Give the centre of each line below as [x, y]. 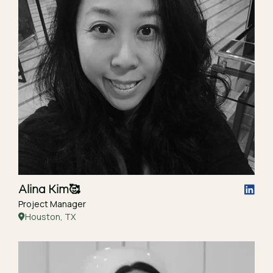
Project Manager [52, 204]
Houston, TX [50, 217]
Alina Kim [44, 189]
